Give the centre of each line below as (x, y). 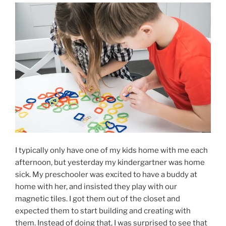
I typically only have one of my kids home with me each (111, 150)
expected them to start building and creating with (103, 211)
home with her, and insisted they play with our (96, 186)
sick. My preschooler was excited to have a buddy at (106, 174)
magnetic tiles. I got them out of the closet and (98, 199)
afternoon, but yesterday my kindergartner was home (110, 162)
